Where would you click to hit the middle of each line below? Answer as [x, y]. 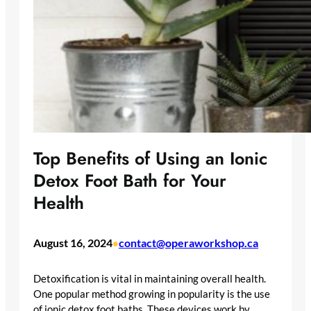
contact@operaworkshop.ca [188, 243]
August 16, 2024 [73, 243]
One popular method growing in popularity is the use [152, 294]
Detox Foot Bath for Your [130, 181]
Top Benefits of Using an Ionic [150, 159]
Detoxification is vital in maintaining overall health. [150, 278]
